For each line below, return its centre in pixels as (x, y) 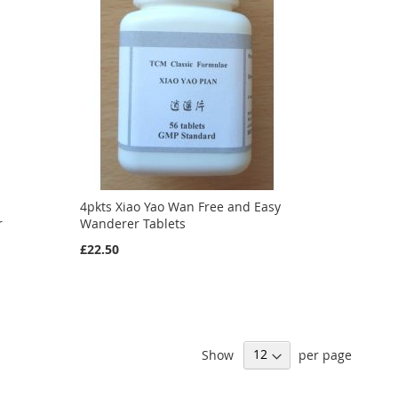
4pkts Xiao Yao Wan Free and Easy (180, 206)
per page (325, 354)
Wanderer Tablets (132, 223)
